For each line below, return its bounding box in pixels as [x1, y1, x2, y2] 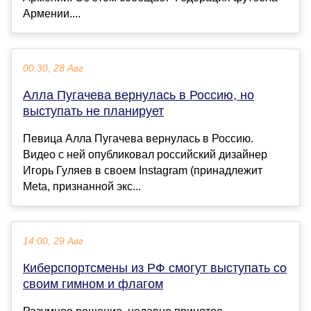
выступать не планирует [23, 103, 164, 118]
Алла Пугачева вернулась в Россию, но [23, 87, 254, 102]
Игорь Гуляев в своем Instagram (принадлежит [23, 164, 262, 176]
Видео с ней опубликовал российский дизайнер [23, 148, 267, 160]
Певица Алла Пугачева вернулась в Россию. [23, 132, 253, 144]
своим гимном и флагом [23, 276, 163, 291]
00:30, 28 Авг [23, 62, 83, 74]
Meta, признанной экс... [23, 180, 141, 192]
